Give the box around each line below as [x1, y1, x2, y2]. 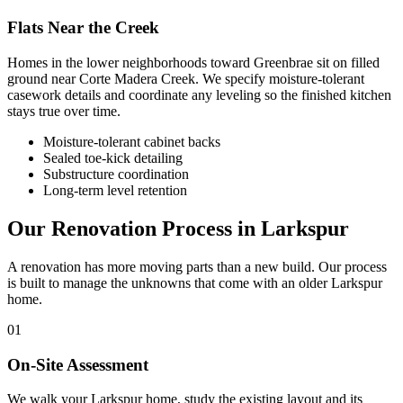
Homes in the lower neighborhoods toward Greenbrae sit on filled [7, 55, 380, 71]
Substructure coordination [43, 166, 189, 183]
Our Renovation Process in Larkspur [7, 216, 349, 240]
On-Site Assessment [7, 354, 148, 374]
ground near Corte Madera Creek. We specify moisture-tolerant [7, 71, 364, 87]
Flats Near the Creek [7, 18, 159, 38]
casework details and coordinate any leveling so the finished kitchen [7, 87, 391, 103]
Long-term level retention [43, 183, 187, 199]
